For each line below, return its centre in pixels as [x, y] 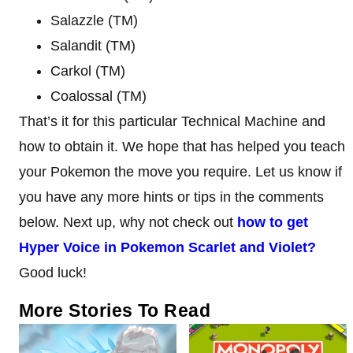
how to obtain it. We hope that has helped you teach [182, 146]
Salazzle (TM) [94, 20]
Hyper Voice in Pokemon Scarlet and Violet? [167, 247]
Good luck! [53, 272]
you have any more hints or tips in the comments [171, 197]
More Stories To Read [115, 310]
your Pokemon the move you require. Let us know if [180, 171]
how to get [273, 222]
